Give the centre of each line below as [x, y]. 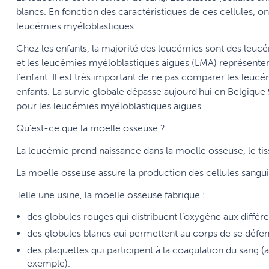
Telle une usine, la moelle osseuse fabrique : [111, 195]
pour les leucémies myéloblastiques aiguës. [110, 106]
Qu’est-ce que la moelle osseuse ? [91, 128]
